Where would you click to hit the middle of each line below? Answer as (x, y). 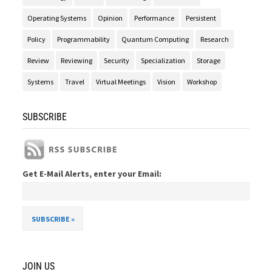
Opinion (110, 18)
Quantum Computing (155, 39)
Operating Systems (57, 18)
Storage (209, 61)
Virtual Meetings (121, 82)
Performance (155, 18)
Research (215, 39)
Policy (37, 39)
